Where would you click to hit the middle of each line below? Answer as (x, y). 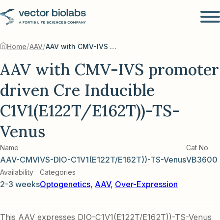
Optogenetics (65, 184)
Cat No (198, 148)
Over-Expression (146, 184)
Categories (58, 172)
